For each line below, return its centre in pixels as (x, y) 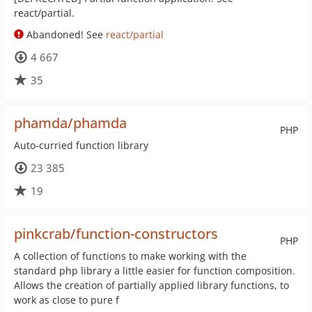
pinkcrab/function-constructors (116, 234)
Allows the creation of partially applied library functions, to (151, 285)
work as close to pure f (67, 300)
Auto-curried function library (81, 145)
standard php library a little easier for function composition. (155, 271)
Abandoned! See (65, 34)
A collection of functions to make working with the (130, 256)
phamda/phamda (70, 123)
